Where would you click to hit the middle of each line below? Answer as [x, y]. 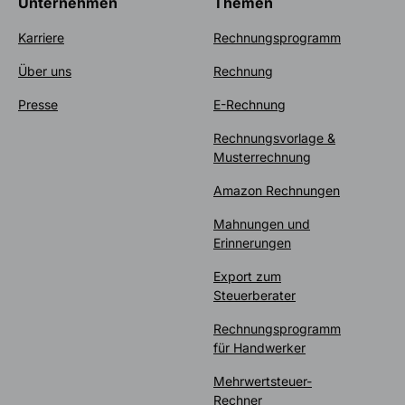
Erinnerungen [252, 243]
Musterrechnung [262, 157]
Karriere [41, 38]
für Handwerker [259, 348]
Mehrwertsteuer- [263, 381]
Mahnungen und [262, 224]
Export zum [247, 277]
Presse [38, 105]
